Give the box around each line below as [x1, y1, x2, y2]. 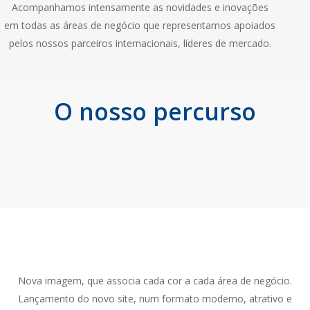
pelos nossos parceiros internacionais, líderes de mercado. [8, 37, 271, 50]
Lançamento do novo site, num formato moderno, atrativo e [18, 291, 292, 305]
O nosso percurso [54, 95, 256, 127]
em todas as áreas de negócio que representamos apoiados [4, 19, 276, 32]
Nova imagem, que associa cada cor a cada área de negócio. [18, 273, 292, 287]
